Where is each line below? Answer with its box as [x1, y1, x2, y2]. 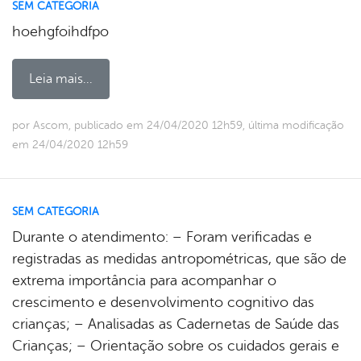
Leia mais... [29, 71, 93, 86]
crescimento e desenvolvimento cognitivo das [12, 293, 314, 310]
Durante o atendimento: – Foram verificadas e [12, 228, 312, 245]
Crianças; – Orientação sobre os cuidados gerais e [12, 337, 339, 354]
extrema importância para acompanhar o [12, 272, 276, 288]
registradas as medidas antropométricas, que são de [12, 250, 346, 267]
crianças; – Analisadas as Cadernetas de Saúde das [12, 315, 339, 332]
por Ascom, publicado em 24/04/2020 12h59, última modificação [12, 118, 344, 131]
